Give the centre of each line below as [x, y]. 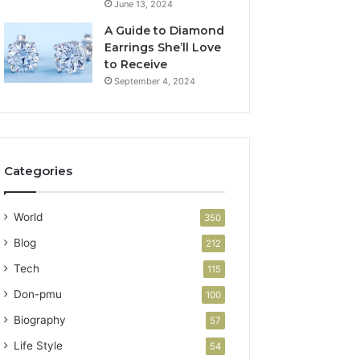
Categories [39, 171]
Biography [40, 320]
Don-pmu [38, 294]
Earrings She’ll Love [163, 47]
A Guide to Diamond [165, 31]
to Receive [136, 64]
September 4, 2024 [155, 81]
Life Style [39, 346]
